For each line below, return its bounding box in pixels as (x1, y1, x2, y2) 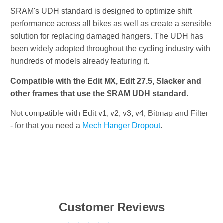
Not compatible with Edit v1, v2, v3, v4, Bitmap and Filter (10, 109, 209, 118)
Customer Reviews (58, 200, 165, 214)
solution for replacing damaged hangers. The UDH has (10, 32, 204, 41)
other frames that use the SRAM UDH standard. (10, 89, 189, 98)
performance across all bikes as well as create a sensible (10, 19, 212, 28)
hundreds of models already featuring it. (10, 57, 150, 66)
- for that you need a (10, 121, 83, 130)
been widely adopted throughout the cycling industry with (10, 44, 211, 53)
